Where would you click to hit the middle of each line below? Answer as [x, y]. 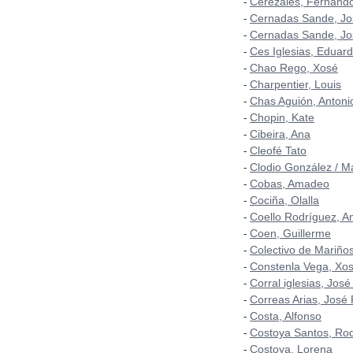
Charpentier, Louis [295, 85]
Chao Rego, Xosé [294, 68]
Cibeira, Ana [280, 134]
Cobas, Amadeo [290, 184]
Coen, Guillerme [290, 234]
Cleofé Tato [278, 151]
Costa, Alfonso [286, 316]
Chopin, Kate [282, 118]
